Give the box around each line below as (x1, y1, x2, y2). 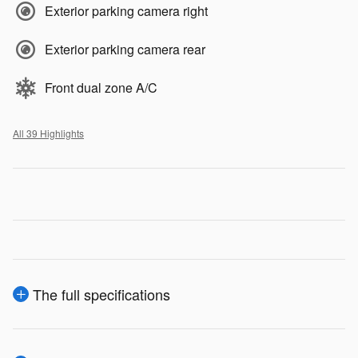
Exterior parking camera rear (45, 39, 205, 58)
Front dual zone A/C (45, 78, 157, 97)
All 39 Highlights (13, 125, 84, 140)
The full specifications (33, 283, 170, 304)
